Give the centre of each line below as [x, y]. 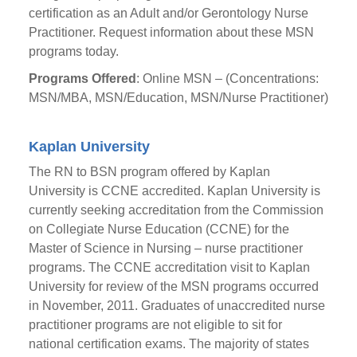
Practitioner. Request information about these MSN [171, 32]
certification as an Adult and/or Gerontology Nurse [168, 13]
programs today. [73, 51]
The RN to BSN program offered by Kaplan [149, 172]
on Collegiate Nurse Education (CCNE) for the [159, 229]
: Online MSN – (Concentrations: [227, 78]
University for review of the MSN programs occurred [173, 286]
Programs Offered [82, 78]
